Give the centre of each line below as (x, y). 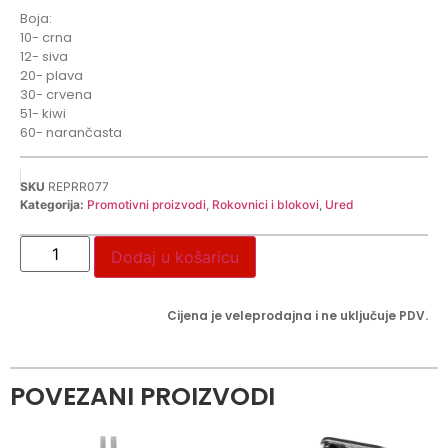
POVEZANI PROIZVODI (142, 397)
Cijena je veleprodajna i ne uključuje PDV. (297, 316)
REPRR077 (78, 187)
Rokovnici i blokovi (265, 205)
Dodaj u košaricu (175, 257)
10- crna (46, 37)
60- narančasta (71, 132)
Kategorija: (52, 205)
